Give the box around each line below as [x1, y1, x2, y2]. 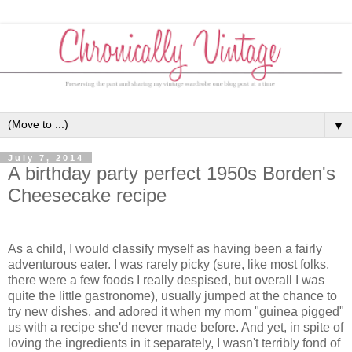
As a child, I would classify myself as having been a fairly [8, 241, 322, 255]
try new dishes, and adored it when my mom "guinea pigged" [8, 304, 344, 318]
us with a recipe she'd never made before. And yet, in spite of [8, 320, 343, 334]
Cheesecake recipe [8, 185, 167, 207]
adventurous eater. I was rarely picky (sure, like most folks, [8, 257, 329, 271]
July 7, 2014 [8, 153, 84, 163]
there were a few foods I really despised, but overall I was [8, 273, 324, 287]
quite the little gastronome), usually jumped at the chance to [8, 288, 337, 302]
